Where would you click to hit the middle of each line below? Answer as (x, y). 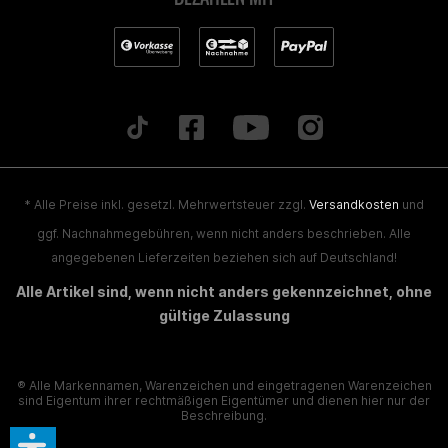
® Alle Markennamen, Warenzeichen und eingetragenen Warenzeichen (224, 386)
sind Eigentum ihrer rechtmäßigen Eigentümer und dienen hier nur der (224, 401)
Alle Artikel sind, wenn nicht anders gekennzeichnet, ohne (224, 292)
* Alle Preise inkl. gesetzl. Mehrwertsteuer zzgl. (166, 205)
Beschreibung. (224, 416)
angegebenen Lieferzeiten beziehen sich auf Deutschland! (224, 258)
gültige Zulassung (224, 316)
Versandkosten (354, 205)
